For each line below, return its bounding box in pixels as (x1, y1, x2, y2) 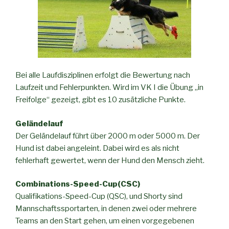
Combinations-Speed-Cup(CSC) (15, 179, 140, 189)
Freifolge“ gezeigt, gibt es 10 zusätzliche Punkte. (15, 95, 186, 104)
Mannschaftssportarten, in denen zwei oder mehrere (15, 204, 197, 213)
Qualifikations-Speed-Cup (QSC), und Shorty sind (15, 192, 182, 201)
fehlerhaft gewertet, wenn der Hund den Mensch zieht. (15, 155, 204, 165)
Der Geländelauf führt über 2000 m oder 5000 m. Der (15, 131, 200, 141)
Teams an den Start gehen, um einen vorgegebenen (15, 216, 194, 225)
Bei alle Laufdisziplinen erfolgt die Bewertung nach (15, 71, 190, 80)
